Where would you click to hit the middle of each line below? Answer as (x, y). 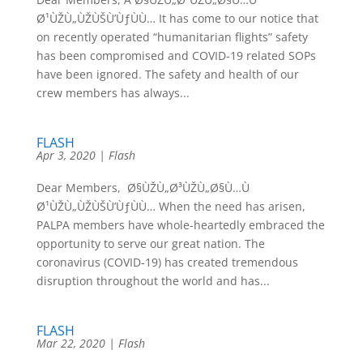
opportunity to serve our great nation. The (150, 243)
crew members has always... (113, 93)
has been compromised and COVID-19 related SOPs (176, 56)
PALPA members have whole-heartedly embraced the (180, 225)
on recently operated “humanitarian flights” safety (172, 37)
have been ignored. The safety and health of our (167, 74)
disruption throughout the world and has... (153, 281)
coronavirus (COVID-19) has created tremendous (167, 262)
